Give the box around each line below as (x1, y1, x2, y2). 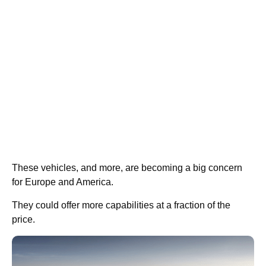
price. (12, 214, 35, 224)
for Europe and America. (12, 177, 113, 187)
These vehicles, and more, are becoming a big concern (12, 163, 242, 173)
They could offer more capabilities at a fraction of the (12, 200, 230, 210)
